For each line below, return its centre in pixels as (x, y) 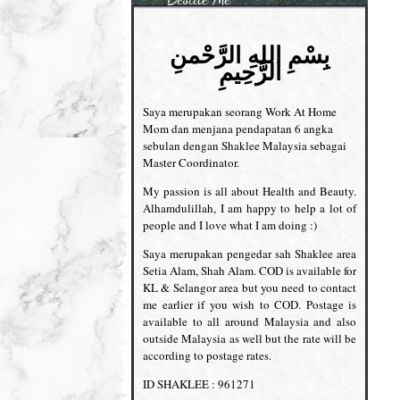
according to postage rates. (207, 355)
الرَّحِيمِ (250, 71)
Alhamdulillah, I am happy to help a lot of (250, 208)
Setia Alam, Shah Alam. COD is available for (250, 270)
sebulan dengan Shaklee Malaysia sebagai (245, 145)
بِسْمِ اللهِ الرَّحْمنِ (250, 54)
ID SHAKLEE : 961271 (199, 383)
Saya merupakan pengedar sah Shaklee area (250, 253)
